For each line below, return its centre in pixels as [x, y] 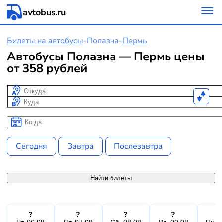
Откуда [21, 90]
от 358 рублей [47, 68]
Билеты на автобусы [45, 41]
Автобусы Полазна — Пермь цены [106, 56]
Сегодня [31, 146]
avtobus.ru [44, 12]
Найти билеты [111, 178]
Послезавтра [139, 146]
